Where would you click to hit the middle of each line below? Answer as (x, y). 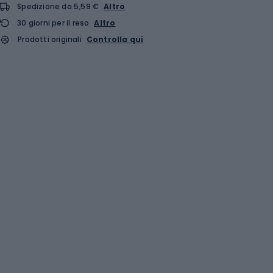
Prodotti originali (50, 39)
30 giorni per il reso (53, 23)
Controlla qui (115, 39)
